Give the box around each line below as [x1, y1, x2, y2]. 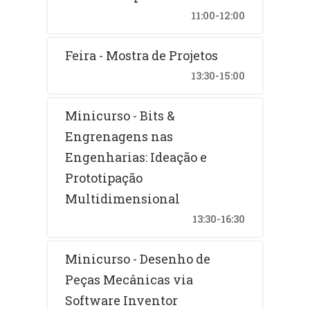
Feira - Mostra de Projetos [65, 46, 219, 64]
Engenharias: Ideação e [65, 148, 208, 165]
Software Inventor [65, 291, 179, 309]
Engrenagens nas [65, 127, 174, 145]
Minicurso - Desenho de [65, 250, 211, 267]
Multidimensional [65, 190, 181, 207]
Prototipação [65, 169, 143, 186]
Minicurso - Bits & [65, 107, 176, 124]
